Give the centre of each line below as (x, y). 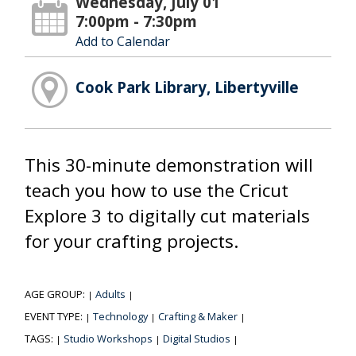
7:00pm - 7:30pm (137, 21)
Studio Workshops (108, 339)
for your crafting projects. (132, 241)
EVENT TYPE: (55, 317)
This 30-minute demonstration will (169, 164)
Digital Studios (197, 339)
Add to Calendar (123, 41)
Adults (110, 294)
